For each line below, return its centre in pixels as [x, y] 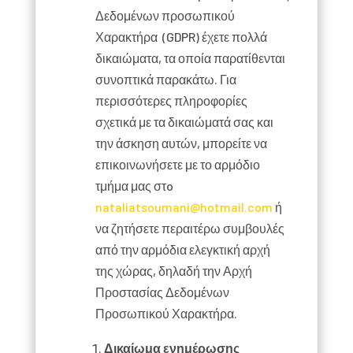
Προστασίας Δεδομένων [162, 292]
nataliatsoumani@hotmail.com [184, 207]
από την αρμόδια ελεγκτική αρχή [182, 249]
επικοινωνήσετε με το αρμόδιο [177, 164]
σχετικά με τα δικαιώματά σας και [184, 122]
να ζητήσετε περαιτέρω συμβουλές [190, 228]
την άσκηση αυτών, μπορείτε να [181, 143]
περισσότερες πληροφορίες [171, 100]
